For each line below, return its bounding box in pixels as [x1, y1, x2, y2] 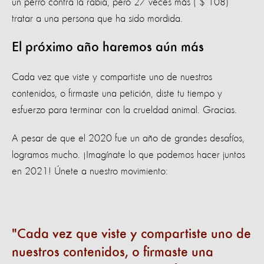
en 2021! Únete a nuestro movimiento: [12, 166, 171, 177]
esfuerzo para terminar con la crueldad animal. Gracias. [12, 104, 237, 115]
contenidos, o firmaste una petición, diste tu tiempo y [12, 88, 222, 99]
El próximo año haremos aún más [12, 40, 204, 55]
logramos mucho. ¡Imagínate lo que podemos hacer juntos [12, 149, 245, 160]
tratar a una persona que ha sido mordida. [12, 13, 183, 24]
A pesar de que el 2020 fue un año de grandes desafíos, [12, 133, 245, 144]
